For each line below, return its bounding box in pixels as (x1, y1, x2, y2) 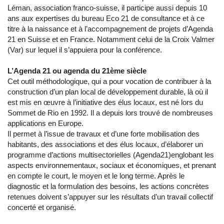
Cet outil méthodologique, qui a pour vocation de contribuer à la (7, 77, 211, 85)
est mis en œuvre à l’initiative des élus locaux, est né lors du (7, 98, 203, 106)
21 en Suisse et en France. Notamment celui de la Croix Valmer (7, 35, 214, 43)
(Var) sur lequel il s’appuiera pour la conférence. (7, 45, 162, 54)
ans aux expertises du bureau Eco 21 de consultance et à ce (7, 14, 204, 22)
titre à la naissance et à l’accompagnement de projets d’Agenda (7, 24, 213, 33)
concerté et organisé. (7, 203, 76, 211)
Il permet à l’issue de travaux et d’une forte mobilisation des (7, 129, 199, 138)
